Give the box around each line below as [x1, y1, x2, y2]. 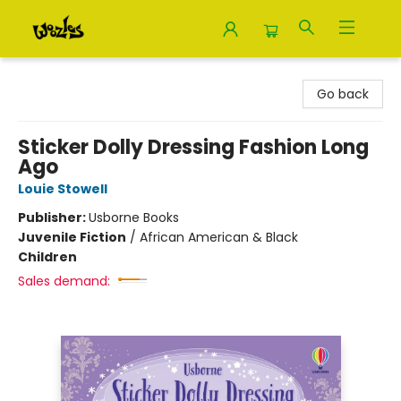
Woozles [13, 65, 65, 83]
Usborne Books [89, 209, 179, 226]
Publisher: [18, 209, 89, 226]
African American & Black [140, 228, 298, 246]
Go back [317, 85, 369, 103]
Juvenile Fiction [18, 228, 126, 246]
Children [18, 248, 77, 266]
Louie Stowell [18, 180, 107, 198]
